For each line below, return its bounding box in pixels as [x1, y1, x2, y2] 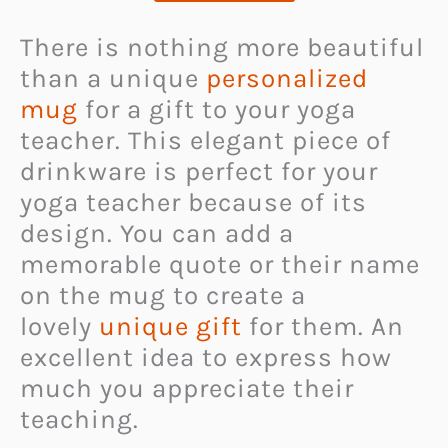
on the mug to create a [20, 280, 306, 312]
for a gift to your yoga [78, 94, 356, 126]
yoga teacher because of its [20, 187, 367, 219]
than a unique [20, 63, 199, 95]
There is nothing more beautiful [20, 32, 424, 64]
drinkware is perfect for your [20, 156, 378, 188]
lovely [20, 311, 99, 343]
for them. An [242, 311, 404, 343]
